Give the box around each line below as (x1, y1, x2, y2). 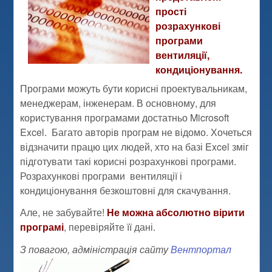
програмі (20, 220, 64, 234)
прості (155, 4, 189, 19)
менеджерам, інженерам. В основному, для (20, 95, 217, 110)
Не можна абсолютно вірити (107, 205, 245, 220)
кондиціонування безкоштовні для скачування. (20, 183, 231, 197)
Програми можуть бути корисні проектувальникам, (20, 81, 248, 95)
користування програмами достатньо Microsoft (20, 110, 229, 124)
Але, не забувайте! (20, 205, 107, 220)
